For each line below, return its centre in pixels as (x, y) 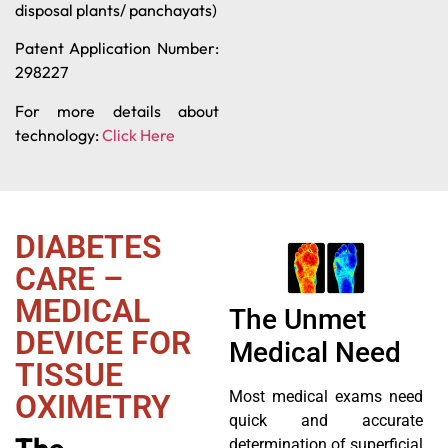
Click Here (138, 134)
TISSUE (69, 374)
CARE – (69, 278)
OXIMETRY (93, 406)
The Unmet (297, 320)
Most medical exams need (325, 397)
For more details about (117, 110)
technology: (58, 134)
